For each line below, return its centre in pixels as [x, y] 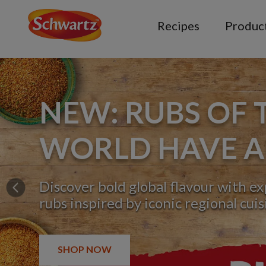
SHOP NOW [85, 249]
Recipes [179, 26]
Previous [19, 187]
